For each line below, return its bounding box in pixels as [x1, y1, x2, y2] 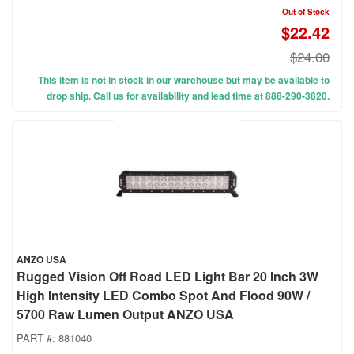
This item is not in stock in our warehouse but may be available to [38, 73, 330, 88]
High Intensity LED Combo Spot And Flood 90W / [17, 286, 310, 305]
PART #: [17, 330, 58, 346]
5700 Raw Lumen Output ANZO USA [17, 305, 234, 324]
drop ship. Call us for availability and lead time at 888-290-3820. [47, 88, 330, 104]
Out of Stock [282, 6, 330, 18]
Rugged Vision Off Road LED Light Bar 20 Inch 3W [17, 267, 318, 286]
